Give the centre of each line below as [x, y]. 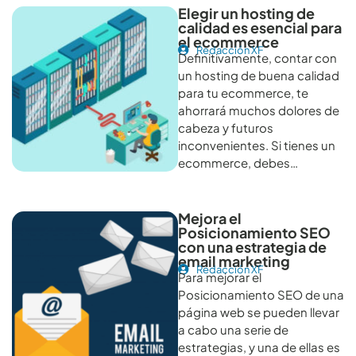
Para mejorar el [220, 277]
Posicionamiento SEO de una [261, 294]
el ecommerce [228, 41]
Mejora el [210, 218]
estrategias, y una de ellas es [259, 346]
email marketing [234, 261]
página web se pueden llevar [259, 311]
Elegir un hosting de [246, 13]
